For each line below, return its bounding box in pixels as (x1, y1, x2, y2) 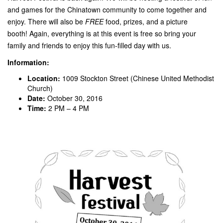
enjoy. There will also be (7, 16, 85, 26)
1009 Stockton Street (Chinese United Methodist (60, 73, 214, 83)
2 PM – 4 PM (46, 103, 89, 113)
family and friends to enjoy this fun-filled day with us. (7, 40, 171, 50)
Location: (27, 73, 60, 83)
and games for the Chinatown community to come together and (7, 4, 207, 14)
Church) (27, 83, 53, 93)
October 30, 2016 (45, 93, 103, 103)
